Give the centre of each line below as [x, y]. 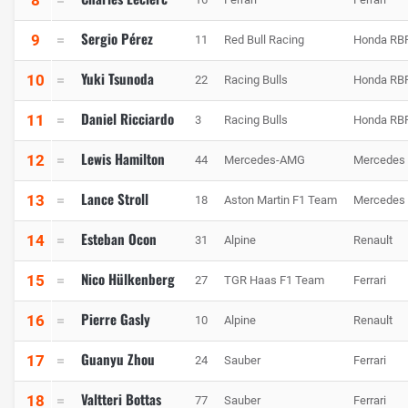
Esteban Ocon [119, 238]
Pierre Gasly [116, 318]
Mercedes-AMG [265, 159]
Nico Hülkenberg [128, 278]
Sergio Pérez [117, 38]
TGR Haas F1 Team [274, 280]
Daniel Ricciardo [127, 118]
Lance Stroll [115, 198]
